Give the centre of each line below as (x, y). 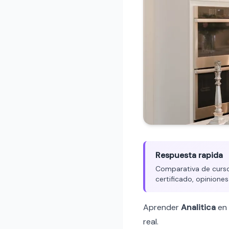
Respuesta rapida (189, 155)
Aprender (162, 207)
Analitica (198, 207)
